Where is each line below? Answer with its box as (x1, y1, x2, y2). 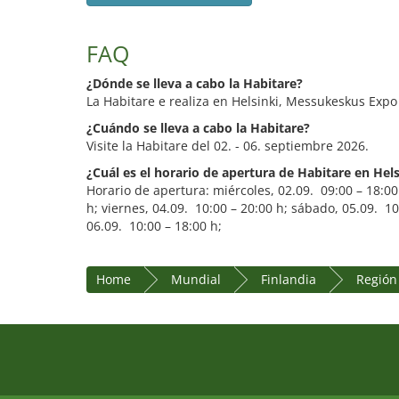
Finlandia (261, 271, 316, 289)
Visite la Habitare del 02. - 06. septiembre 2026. (86, 137, 369, 155)
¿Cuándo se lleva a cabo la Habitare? (86, 119, 310, 137)
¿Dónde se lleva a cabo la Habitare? (86, 75, 303, 93)
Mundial (171, 271, 221, 289)
